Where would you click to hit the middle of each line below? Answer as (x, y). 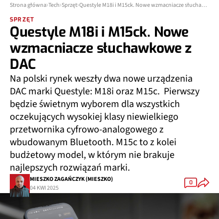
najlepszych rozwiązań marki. (71, 165)
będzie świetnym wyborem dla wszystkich (95, 102)
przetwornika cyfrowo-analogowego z (87, 127)
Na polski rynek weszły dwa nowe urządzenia (101, 76)
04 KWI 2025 (44, 185)
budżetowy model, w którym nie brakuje (92, 153)
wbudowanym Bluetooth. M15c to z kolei (93, 140)
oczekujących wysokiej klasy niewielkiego (94, 114)
